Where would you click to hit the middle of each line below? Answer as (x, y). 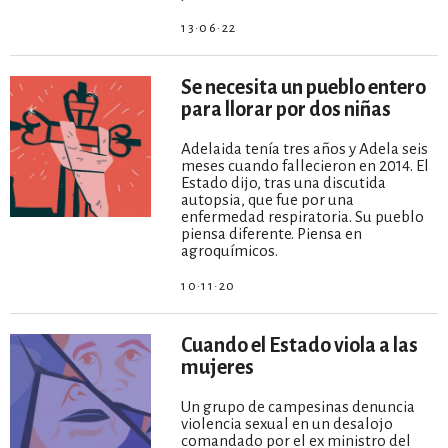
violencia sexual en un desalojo (287, 423)
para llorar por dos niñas (286, 108)
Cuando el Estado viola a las (300, 344)
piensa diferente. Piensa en (272, 233)
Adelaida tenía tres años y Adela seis (305, 148)
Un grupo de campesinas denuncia (298, 406)
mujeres (218, 366)
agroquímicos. (230, 250)
